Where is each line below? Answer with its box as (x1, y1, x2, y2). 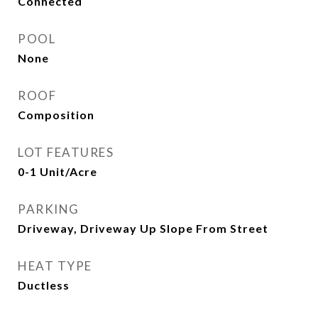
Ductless (18, 278, 70, 292)
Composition (18, 108, 94, 121)
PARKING (18, 202, 79, 216)
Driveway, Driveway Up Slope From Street (18, 221, 268, 235)
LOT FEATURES (18, 145, 114, 160)
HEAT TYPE (18, 258, 92, 273)
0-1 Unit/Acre (18, 165, 97, 178)
